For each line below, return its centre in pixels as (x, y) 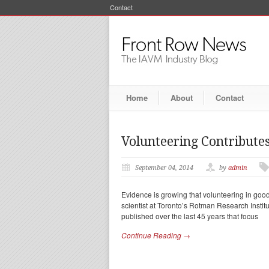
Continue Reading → (156, 235)
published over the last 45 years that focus (190, 216)
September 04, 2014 (164, 168)
